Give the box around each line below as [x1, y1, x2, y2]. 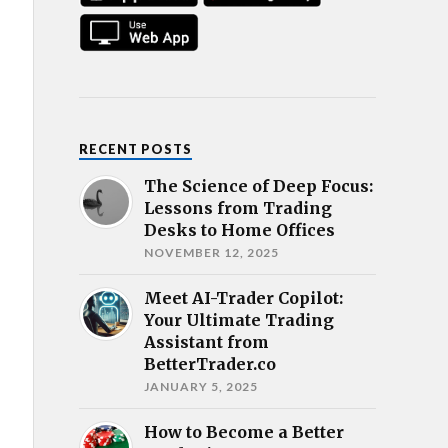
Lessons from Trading [144, 198, 332, 219]
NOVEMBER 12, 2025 [144, 245, 279, 261]
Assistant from [144, 332, 269, 353]
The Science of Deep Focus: [144, 176, 373, 197]
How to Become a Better [144, 422, 344, 443]
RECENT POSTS [79, 141, 192, 158]
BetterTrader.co [144, 354, 276, 375]
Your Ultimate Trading [144, 310, 334, 331]
